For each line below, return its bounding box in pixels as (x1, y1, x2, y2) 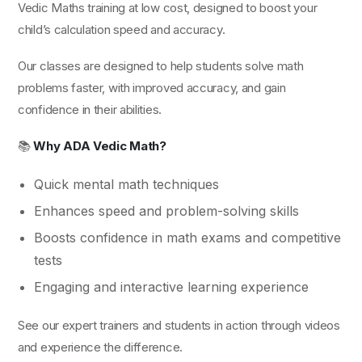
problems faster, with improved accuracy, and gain (18, 80, 286, 95)
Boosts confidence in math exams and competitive (34, 229, 341, 246)
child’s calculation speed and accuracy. (18, 22, 225, 37)
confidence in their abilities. (18, 102, 162, 117)
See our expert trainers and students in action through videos (18, 318, 340, 333)
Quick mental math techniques (34, 176, 219, 192)
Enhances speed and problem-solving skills (34, 203, 299, 219)
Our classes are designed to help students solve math (18, 58, 304, 74)
